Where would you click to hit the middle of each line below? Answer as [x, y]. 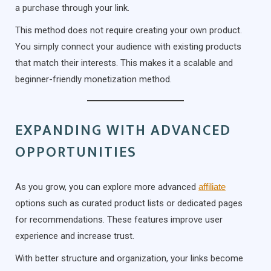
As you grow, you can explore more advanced [107, 187]
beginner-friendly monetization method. [93, 79]
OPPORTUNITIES [76, 152]
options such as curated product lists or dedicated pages [129, 203]
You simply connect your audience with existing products [128, 46]
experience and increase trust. [75, 236]
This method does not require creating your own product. [129, 30]
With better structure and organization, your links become [129, 258]
